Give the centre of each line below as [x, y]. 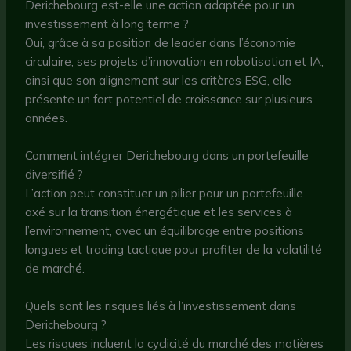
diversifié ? [54, 174]
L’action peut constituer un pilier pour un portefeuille [165, 193]
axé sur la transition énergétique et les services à [159, 212]
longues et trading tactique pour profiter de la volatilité [174, 249]
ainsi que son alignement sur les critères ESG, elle [159, 80]
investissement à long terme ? [107, 24]
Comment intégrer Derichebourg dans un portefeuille [167, 155]
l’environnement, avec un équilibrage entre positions [165, 230]
